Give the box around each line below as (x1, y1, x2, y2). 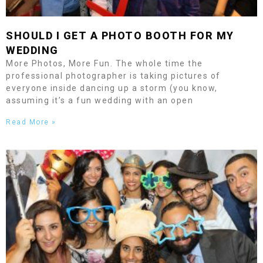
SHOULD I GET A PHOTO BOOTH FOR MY (6, 29, 234, 42)
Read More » (6, 118, 56, 126)
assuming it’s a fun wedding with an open (6, 96, 193, 105)
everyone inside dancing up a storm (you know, (6, 83, 218, 93)
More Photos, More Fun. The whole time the (6, 59, 203, 68)
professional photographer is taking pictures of (6, 71, 221, 80)
